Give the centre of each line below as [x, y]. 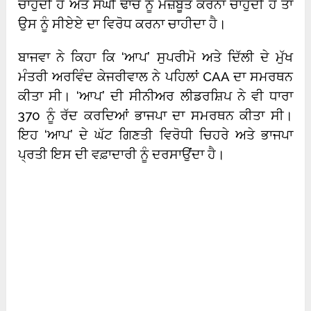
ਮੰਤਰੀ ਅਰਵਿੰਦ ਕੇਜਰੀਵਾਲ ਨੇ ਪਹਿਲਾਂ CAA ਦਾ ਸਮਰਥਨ [155, 77]
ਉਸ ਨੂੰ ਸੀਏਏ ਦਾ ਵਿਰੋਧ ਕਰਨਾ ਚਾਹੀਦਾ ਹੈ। [123, 24]
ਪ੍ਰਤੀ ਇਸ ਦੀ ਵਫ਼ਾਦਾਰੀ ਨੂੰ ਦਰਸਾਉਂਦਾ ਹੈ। [122, 154]
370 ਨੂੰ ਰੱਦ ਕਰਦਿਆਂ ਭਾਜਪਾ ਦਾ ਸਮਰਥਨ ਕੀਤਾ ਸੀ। [155, 116]
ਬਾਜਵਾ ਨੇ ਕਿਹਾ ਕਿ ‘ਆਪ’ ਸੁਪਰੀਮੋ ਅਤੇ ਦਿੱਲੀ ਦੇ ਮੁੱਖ [155, 57]
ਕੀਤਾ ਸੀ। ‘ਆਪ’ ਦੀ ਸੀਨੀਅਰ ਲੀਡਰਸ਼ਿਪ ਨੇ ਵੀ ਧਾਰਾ [155, 96]
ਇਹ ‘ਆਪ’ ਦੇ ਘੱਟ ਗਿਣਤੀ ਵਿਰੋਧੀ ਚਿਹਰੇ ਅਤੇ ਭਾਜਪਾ [155, 135]
